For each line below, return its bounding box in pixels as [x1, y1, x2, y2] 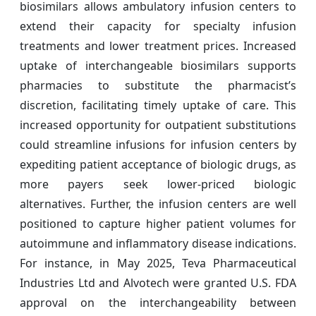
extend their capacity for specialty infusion [20, 18, 296, 35]
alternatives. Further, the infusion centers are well [20, 196, 296, 212]
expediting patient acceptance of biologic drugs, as [20, 157, 296, 173]
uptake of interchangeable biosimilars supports [20, 58, 296, 74]
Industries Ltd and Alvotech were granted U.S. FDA [20, 275, 296, 291]
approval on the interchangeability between [20, 295, 296, 311]
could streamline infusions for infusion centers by [20, 137, 296, 153]
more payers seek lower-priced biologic [20, 176, 296, 193]
